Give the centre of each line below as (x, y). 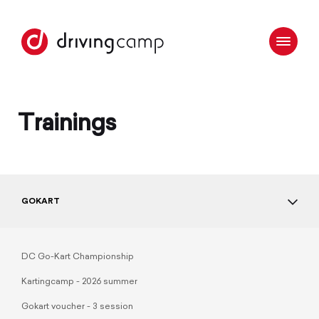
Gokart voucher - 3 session (77, 307)
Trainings (67, 125)
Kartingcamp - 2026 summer (79, 282)
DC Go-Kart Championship (78, 257)
